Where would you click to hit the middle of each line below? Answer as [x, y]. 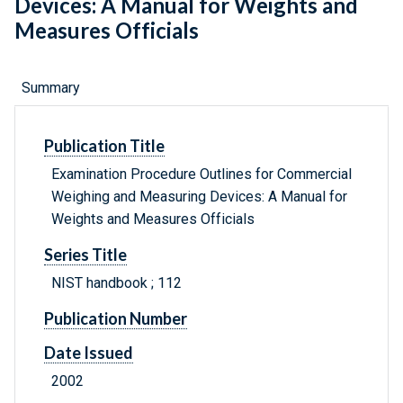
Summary [51, 88]
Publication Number [116, 319]
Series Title [85, 255]
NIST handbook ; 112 [116, 283]
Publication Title [104, 146]
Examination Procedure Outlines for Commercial [201, 175]
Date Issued [89, 353]
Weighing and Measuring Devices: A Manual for [199, 197]
